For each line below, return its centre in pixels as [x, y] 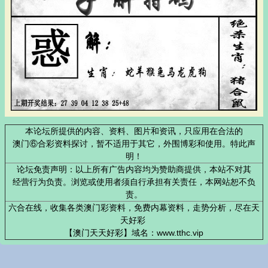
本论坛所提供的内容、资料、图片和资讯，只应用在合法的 [134, 131]
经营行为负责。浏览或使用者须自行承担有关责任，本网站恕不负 [134, 182]
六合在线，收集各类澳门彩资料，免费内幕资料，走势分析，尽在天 [134, 208]
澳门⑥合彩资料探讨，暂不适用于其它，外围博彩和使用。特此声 [134, 144]
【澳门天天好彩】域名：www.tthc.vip [134, 233]
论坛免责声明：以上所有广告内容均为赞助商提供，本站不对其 [134, 170]
